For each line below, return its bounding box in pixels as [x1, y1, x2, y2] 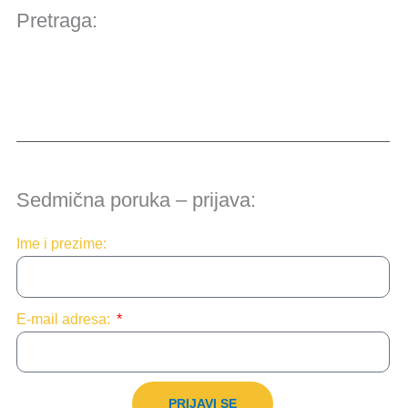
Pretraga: [15, 9, 97, 33]
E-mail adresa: [15, 311, 114, 327]
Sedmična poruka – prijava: [15, 189, 256, 212]
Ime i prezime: [15, 236, 107, 252]
